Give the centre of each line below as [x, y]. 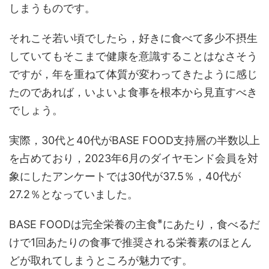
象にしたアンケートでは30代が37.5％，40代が [125, 176]
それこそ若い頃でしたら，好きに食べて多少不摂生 [133, 38]
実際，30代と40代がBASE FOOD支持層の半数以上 [134, 140]
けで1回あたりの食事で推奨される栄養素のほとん [130, 242]
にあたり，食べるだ [211, 224]
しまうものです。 [52, 8]
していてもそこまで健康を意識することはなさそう [133, 56]
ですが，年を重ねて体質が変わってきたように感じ [133, 74]
